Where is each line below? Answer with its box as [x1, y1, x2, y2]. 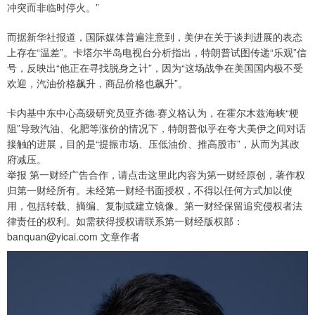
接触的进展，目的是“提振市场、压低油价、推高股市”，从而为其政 [7, 136, 300, 151]
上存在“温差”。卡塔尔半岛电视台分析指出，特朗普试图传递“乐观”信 [7, 45, 307, 60]
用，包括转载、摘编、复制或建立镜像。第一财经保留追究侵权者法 [7, 198, 302, 213]
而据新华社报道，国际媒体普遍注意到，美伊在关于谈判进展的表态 [7, 30, 302, 44]
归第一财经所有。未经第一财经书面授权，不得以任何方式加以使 [7, 183, 292, 198]
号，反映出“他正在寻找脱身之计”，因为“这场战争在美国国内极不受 [7, 60, 303, 75]
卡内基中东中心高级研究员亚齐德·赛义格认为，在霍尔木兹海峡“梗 [7, 105, 299, 120]
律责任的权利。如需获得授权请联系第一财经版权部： [7, 214, 243, 229]
